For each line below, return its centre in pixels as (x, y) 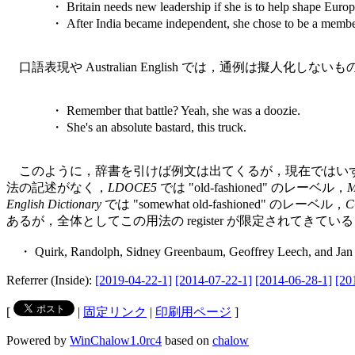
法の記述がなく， (57, 187)
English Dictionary (54, 204)
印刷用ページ (193, 311)
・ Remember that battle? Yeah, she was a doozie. (169, 110)
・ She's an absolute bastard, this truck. (142, 127)
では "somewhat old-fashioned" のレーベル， (223, 204)
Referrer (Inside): (51, 280)
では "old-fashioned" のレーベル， (252, 187)
